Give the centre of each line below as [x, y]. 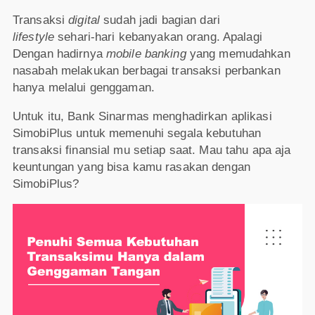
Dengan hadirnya [59, 53]
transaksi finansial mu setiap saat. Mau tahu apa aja [152, 150]
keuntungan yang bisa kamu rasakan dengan [131, 167]
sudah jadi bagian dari [162, 20]
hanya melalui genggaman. [85, 87]
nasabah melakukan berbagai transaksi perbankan [146, 70]
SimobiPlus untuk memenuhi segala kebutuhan [137, 133]
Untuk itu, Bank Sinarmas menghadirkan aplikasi [142, 116]
